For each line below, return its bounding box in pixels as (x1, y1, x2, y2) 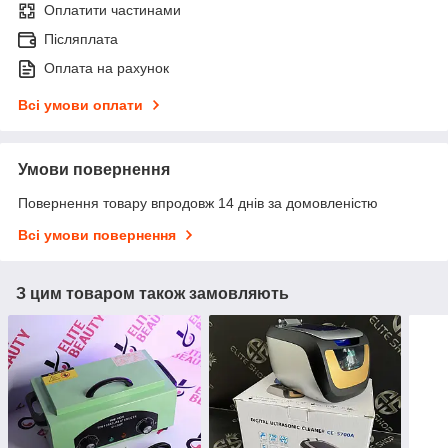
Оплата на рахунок (44, 59, 169, 76)
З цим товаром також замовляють (16, 284, 289, 302)
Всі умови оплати (18, 96, 143, 113)
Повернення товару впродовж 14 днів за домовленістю (18, 194, 378, 211)
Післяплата (44, 30, 118, 47)
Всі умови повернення (18, 226, 176, 243)
